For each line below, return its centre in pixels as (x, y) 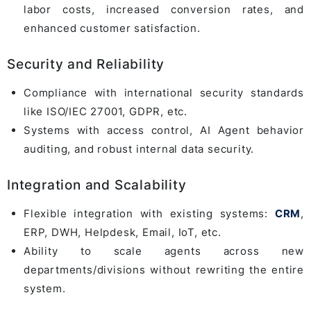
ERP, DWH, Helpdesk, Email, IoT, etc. (123, 232)
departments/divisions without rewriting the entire (164, 269)
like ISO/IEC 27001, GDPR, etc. (106, 111)
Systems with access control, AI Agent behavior (164, 130)
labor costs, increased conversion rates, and (164, 9)
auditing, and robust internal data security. (139, 149)
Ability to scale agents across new (164, 251)
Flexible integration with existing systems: (149, 213)
